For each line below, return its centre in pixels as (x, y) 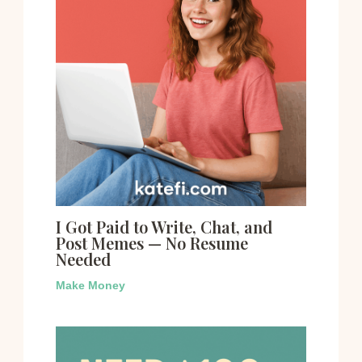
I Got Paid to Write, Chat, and (164, 227)
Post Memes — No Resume (152, 243)
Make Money (90, 286)
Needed (83, 259)
